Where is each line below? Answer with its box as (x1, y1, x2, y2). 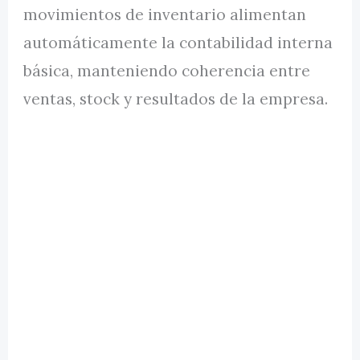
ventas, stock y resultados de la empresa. (23, 89, 329, 109)
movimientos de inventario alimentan (23, 5, 307, 25)
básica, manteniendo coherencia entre (23, 61, 311, 81)
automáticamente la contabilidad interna (23, 33, 333, 53)
